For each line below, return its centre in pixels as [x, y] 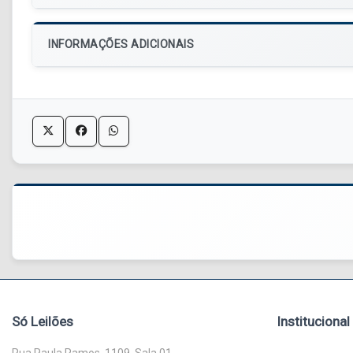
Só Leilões [43, 322]
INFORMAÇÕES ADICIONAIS [121, 45]
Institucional [313, 322]
